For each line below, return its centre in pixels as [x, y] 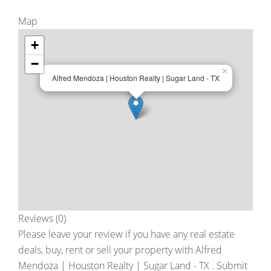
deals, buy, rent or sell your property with [107, 250]
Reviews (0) [42, 218]
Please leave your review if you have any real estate [126, 234]
